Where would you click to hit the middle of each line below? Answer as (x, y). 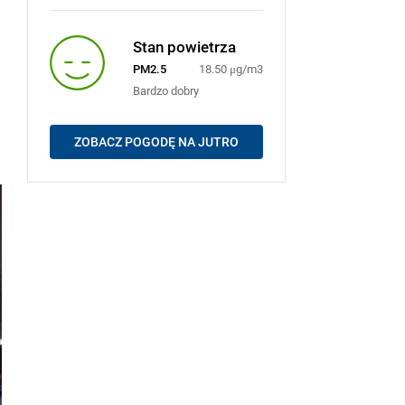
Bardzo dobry (165, 91)
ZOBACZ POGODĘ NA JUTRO (156, 142)
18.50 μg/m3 (231, 69)
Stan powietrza (184, 47)
